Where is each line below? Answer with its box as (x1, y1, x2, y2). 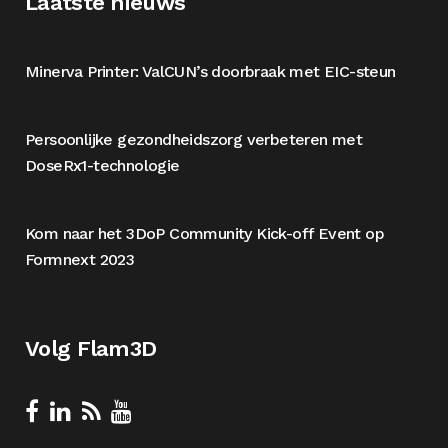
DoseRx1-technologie (25, 156, 180, 175)
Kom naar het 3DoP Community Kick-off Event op (25, 224, 384, 243)
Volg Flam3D (25, 336, 157, 361)
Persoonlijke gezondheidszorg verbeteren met (25, 130, 363, 149)
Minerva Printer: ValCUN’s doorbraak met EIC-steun (25, 62, 396, 81)
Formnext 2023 (25, 250, 135, 269)
